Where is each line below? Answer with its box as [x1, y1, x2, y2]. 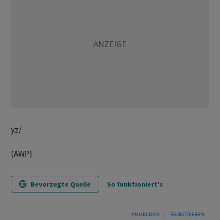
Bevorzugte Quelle [30, 180, 91, 189]
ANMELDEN [131, 211, 159, 217]
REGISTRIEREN [170, 211, 204, 217]
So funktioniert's [107, 180, 163, 189]
